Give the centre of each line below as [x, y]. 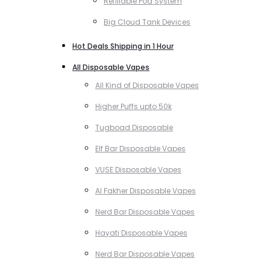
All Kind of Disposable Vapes [147, 85]
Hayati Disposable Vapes [141, 233]
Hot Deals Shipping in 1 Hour [123, 46]
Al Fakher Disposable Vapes [146, 191]
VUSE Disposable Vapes [138, 170]
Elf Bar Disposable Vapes [140, 149]
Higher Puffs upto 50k [133, 106]
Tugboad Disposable [134, 127]
